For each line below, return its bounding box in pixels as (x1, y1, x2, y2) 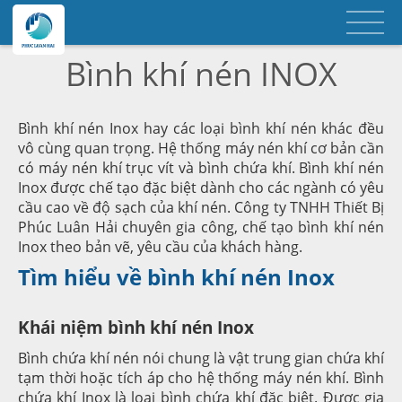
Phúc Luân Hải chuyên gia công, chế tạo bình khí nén (18, 216, 384, 237)
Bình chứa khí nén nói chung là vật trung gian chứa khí (18, 347, 384, 368)
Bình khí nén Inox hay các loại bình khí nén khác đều (18, 118, 384, 138)
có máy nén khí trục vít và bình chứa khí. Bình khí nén (18, 157, 384, 178)
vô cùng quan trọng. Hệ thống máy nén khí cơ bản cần (18, 137, 384, 158)
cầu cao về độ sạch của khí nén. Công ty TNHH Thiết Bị (18, 197, 384, 217)
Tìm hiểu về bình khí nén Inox (18, 261, 335, 292)
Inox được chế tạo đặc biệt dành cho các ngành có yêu (18, 177, 384, 197)
